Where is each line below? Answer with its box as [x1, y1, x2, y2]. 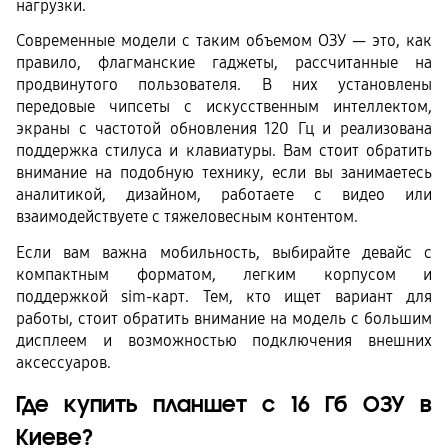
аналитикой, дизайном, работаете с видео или [16, 185, 432, 205]
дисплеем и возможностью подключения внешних [16, 330, 432, 350]
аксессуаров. [16, 352, 111, 372]
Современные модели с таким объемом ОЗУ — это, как [16, 31, 432, 51]
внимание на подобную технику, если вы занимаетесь [16, 163, 432, 183]
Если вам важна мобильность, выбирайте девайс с [16, 242, 432, 262]
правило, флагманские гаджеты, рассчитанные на [16, 53, 432, 73]
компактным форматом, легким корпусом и [16, 264, 432, 284]
